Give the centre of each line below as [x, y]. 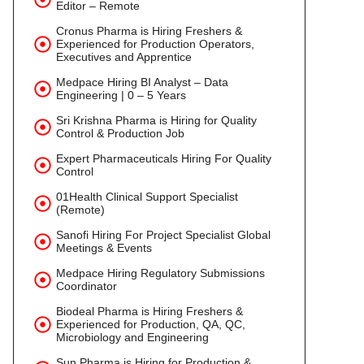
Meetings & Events [104, 248]
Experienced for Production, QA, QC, [151, 324]
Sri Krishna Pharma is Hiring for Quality [156, 120]
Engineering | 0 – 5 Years [121, 95]
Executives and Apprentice [124, 57]
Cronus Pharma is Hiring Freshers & [149, 31]
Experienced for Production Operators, [155, 44]
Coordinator [87, 286]
